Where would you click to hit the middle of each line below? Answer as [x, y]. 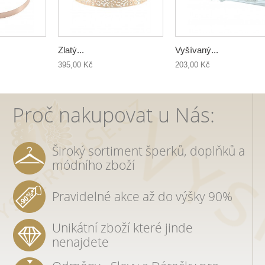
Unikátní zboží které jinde [122, 228]
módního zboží [93, 165]
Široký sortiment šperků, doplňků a [148, 151]
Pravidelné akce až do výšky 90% [142, 196]
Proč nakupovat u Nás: [113, 115]
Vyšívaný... [197, 50]
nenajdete [80, 242]
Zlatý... [71, 50]
